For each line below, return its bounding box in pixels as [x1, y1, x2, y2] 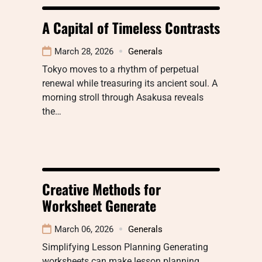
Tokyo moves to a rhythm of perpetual [42, 63, 199, 75]
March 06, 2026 [54, 223, 113, 235]
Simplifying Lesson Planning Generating [42, 241, 208, 253]
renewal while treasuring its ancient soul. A [42, 77, 218, 89]
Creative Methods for [42, 178, 161, 199]
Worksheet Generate [42, 194, 156, 216]
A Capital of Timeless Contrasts [42, 16, 220, 38]
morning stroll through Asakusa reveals [42, 91, 204, 103]
